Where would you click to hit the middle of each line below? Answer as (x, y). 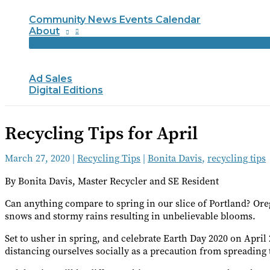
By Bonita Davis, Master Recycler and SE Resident (112, 181)
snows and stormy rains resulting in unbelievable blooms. (130, 216)
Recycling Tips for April (101, 133)
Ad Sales (51, 79)
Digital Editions (66, 90)
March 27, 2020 (39, 158)
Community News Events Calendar (115, 20)
